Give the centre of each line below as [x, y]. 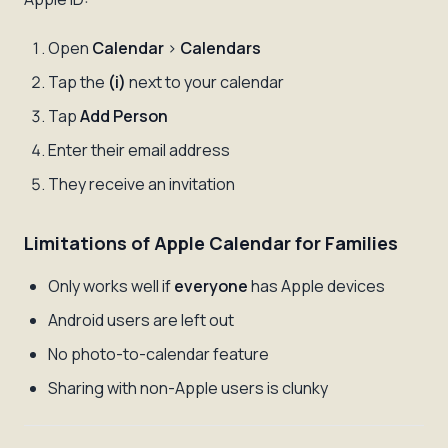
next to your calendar [205, 82]
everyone [211, 286]
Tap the [78, 82]
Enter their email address [139, 150]
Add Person [124, 116]
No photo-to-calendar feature [158, 354]
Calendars [220, 48]
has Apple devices [316, 286]
